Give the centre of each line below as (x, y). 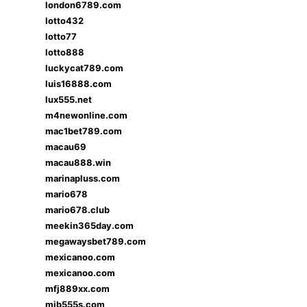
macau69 (66, 147)
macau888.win (78, 162)
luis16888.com (78, 84)
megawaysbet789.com (96, 241)
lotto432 (64, 21)
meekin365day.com (89, 225)
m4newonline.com (86, 115)
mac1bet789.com (84, 131)
